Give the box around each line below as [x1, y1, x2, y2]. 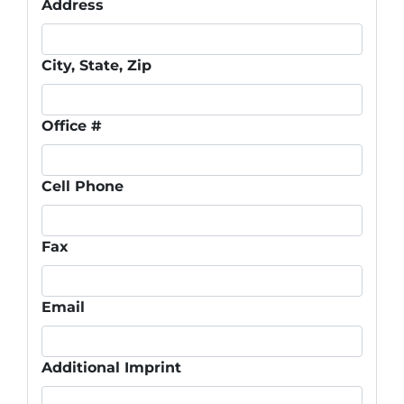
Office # [41, 116, 102, 134]
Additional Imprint [41, 358, 181, 376]
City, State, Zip [41, 56, 151, 74]
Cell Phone [41, 177, 124, 195]
